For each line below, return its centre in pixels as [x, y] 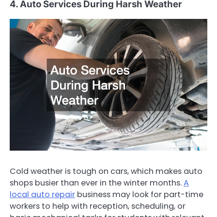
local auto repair [42, 195]
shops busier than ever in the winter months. [97, 183]
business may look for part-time [139, 195]
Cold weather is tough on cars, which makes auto [106, 171]
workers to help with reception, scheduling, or [98, 206]
